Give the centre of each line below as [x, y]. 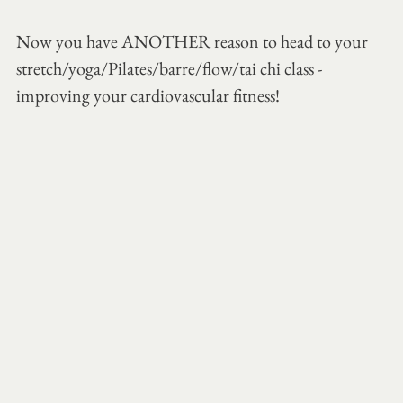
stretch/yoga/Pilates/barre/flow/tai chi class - [171, 69]
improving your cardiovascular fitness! [148, 96]
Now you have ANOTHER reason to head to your [194, 42]
